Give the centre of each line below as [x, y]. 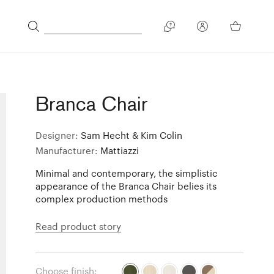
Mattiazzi [120, 150]
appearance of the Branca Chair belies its [126, 186]
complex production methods [102, 198]
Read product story [79, 226]
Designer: [58, 135]
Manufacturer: [68, 150]
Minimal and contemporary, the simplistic [127, 173]
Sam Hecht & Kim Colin [132, 135]
